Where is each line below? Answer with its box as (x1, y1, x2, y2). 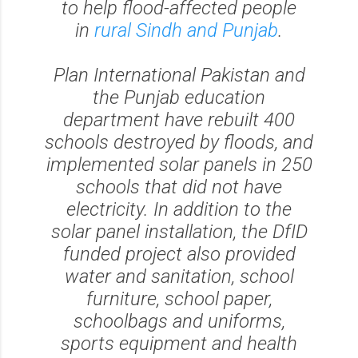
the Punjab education (93, 86, 265, 109)
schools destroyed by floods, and (45, 131, 313, 153)
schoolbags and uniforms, (73, 310, 285, 332)
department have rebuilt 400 (63, 109, 295, 131)
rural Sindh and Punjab (94, 19, 278, 42)
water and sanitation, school (64, 265, 294, 288)
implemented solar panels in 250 (46, 153, 312, 176)
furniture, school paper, (86, 288, 272, 310)
